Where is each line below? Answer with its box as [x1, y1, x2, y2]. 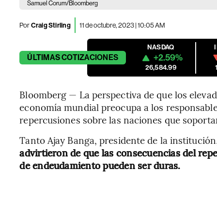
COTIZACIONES [62, 53, 119, 62]
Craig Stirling [30, 21, 71, 30]
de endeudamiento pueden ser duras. [19, 159, 181, 171]
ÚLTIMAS [27, 53, 60, 62]
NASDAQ [147, 43, 174, 51]
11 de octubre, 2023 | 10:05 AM [79, 21, 165, 29]
